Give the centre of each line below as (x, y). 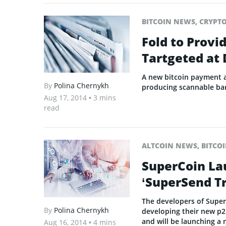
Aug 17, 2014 (66, 98)
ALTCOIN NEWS (169, 146)
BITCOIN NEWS (168, 21)
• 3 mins (102, 98)
